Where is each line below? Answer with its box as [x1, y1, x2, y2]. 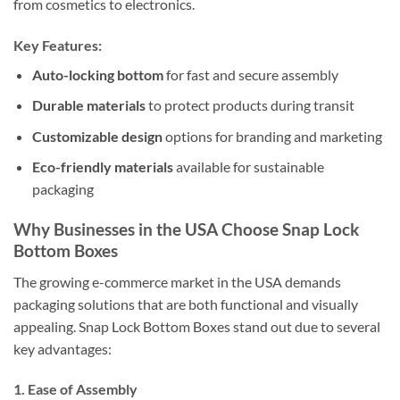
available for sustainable [172, 158, 324, 176]
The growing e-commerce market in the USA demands [13, 272, 341, 290]
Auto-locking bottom [31, 65, 163, 83]
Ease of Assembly [28, 380, 137, 398]
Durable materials [31, 96, 146, 114]
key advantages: [13, 339, 112, 357]
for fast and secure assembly [162, 65, 338, 83]
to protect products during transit [145, 96, 354, 114]
